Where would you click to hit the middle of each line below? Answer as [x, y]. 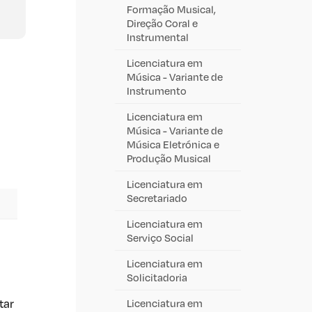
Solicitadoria [157, 277]
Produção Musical [169, 158]
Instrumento [157, 90]
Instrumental [158, 37]
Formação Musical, [171, 9]
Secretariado [157, 197]
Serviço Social [160, 237]
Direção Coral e [162, 23]
